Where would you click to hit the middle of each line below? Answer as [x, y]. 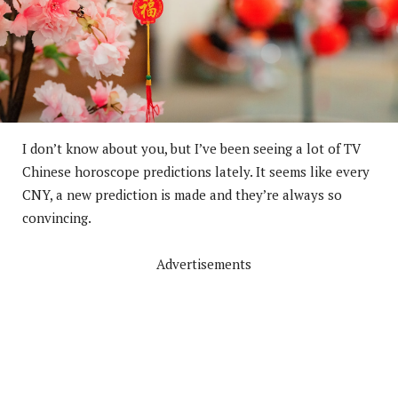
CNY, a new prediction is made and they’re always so [182, 194]
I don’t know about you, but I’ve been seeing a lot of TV [191, 148]
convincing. [57, 217]
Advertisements [203, 263]
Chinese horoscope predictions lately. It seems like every [196, 171]
